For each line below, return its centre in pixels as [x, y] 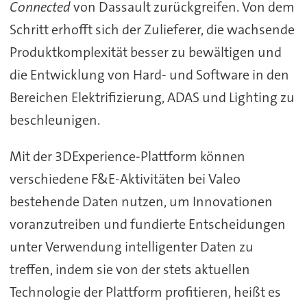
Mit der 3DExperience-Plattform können [127, 157]
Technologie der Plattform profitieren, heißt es [145, 292]
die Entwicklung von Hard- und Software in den [149, 75]
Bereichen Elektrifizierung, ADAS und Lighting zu [152, 98]
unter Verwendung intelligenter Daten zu [131, 247]
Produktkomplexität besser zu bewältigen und [145, 52]
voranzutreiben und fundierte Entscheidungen [147, 224]
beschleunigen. [54, 120]
